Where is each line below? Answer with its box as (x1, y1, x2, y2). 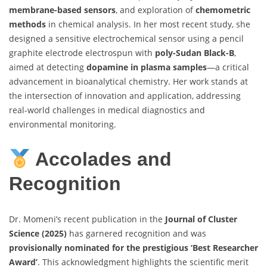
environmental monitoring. (9, 118, 116, 130)
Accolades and (30, 148, 172, 170)
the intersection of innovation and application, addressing (9, 89, 241, 101)
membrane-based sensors (9, 4, 116, 15)
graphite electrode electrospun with (9, 46, 155, 58)
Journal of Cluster (165, 213, 237, 225)
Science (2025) (9, 227, 67, 239)
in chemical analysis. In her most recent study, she (46, 18, 250, 30)
